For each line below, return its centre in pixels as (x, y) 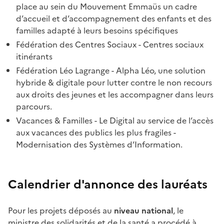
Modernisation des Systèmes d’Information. (99, 145)
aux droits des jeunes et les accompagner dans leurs (115, 95)
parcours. (34, 107)
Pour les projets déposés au (61, 211)
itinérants (34, 57)
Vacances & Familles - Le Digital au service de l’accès (115, 121)
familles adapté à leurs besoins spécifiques (97, 31)
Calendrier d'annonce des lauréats (108, 185)
